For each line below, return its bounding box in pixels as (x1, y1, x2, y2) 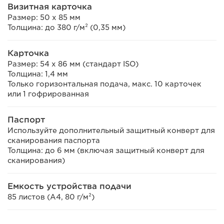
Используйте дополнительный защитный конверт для (7, 126, 215, 134)
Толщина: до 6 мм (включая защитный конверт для (7, 146, 204, 154)
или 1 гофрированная (7, 89, 89, 98)
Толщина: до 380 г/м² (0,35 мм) (7, 23, 125, 31)
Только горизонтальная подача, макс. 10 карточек (7, 79, 201, 88)
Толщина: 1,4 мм (7, 69, 68, 78)
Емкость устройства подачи (7, 181, 131, 191)
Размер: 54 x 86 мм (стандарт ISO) (7, 59, 138, 68)
